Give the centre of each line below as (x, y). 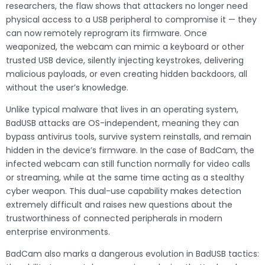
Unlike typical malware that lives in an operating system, (122, 110)
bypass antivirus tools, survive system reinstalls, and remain (129, 137)
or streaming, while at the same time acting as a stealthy (125, 178)
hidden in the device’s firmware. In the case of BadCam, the (130, 151)
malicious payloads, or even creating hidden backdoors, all (127, 74)
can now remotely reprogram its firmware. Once (106, 33)
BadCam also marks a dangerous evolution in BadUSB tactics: (132, 254)
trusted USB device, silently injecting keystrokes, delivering (125, 61)
